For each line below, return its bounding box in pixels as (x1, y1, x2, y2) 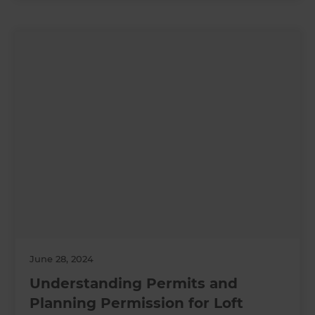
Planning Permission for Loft (30, 295, 244, 312)
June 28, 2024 (30, 253, 94, 265)
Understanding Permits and (30, 275, 238, 292)
